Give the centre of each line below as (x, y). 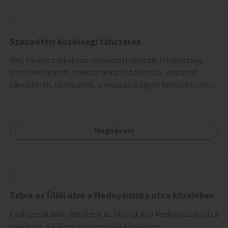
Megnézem (114, 131)
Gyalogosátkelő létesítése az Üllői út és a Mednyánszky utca (114, 214)
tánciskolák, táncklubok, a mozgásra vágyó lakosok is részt (113, 85)
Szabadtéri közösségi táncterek (76, 42)
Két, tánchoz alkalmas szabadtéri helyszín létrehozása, (107, 60)
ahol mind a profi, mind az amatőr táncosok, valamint (103, 73)
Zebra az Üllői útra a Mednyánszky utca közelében (112, 195)
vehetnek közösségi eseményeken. (70, 97)
